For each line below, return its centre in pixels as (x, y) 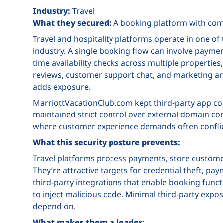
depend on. (54, 206)
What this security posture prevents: (107, 142)
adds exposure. (62, 87)
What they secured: (72, 23)
